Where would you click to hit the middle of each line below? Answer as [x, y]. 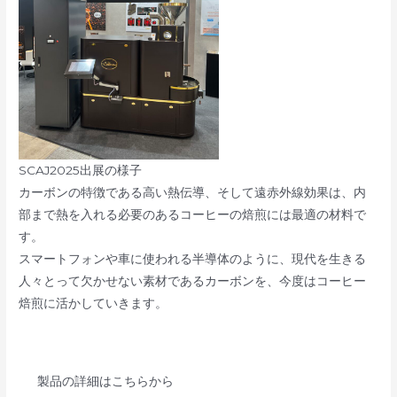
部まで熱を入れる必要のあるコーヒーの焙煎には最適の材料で [193, 215]
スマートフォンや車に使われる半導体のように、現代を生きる [193, 259]
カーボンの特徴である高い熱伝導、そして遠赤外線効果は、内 [193, 193]
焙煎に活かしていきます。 [93, 304]
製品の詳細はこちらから [105, 381]
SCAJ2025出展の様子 [81, 171]
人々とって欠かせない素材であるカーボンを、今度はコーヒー [193, 281]
